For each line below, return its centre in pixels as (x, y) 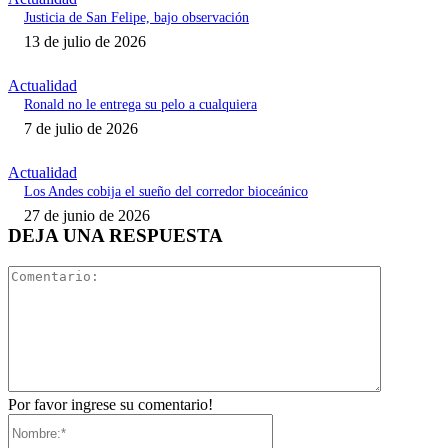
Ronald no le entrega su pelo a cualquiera (140, 105)
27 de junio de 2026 (87, 216)
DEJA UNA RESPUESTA (115, 236)
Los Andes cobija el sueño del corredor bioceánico (166, 192)
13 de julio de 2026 (85, 42)
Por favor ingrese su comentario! (110, 404)
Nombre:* (304, 421)
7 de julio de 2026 (81, 129)
